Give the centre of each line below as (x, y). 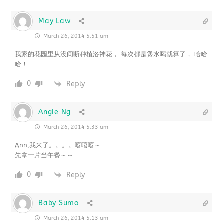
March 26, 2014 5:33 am (75, 127)
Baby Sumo (59, 203)
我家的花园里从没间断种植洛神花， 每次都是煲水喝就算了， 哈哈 (111, 54)
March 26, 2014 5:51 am (75, 36)
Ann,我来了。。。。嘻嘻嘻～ (58, 145)
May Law (55, 21)
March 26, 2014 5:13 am (75, 218)
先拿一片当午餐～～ (44, 155)
